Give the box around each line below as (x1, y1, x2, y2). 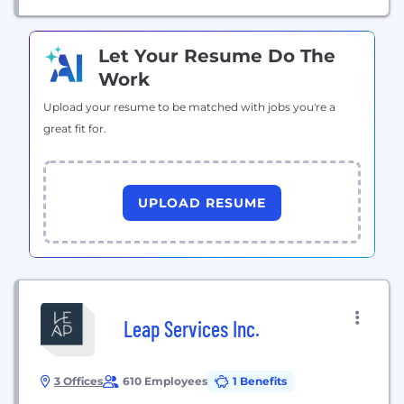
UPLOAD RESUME (138, 194, 266, 211)
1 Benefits (233, 374, 287, 388)
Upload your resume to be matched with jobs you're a (43, 100, 335, 114)
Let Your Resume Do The (98, 45, 335, 67)
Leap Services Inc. (124, 316, 260, 342)
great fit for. (43, 122, 106, 135)
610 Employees (123, 374, 207, 388)
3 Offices (54, 374, 103, 388)
